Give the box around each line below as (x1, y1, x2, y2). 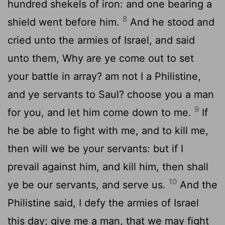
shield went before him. (8, 16, 123, 28)
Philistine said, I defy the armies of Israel (8, 196, 199, 209)
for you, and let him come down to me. (8, 106, 194, 119)
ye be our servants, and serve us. (8, 178, 169, 191)
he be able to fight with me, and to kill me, (8, 124, 208, 137)
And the (177, 178, 217, 191)
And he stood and (127, 16, 214, 28)
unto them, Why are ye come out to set (8, 52, 194, 64)
